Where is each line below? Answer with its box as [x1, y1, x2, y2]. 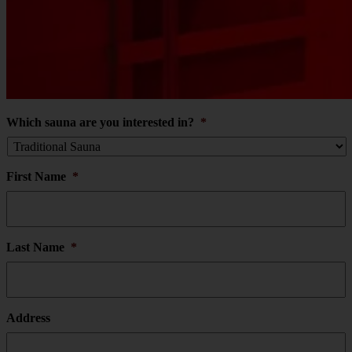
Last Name [6, 240, 64, 254]
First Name [6, 169, 66, 183]
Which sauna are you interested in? [6, 115, 194, 129]
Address [6, 310, 50, 324]
